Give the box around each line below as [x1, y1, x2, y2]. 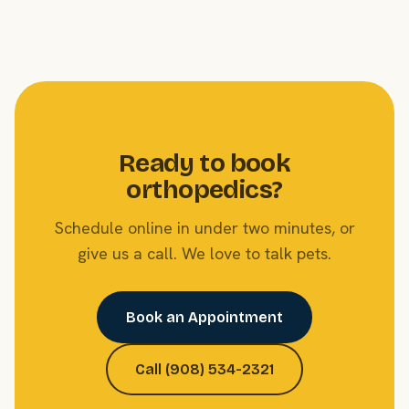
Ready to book [118, 148, 291, 180]
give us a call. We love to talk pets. [78, 243, 331, 265]
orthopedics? [126, 174, 283, 206]
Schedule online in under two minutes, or [54, 217, 355, 239]
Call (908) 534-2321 [135, 361, 274, 379]
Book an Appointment [126, 309, 283, 327]
